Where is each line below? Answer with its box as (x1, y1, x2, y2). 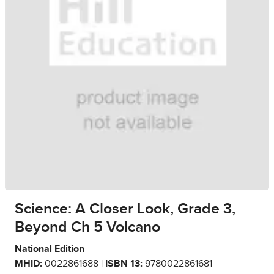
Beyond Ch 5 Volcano (15, 220, 160, 235)
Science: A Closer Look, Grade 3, (15, 201, 235, 217)
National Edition (15, 244, 84, 254)
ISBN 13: (105, 259, 143, 269)
